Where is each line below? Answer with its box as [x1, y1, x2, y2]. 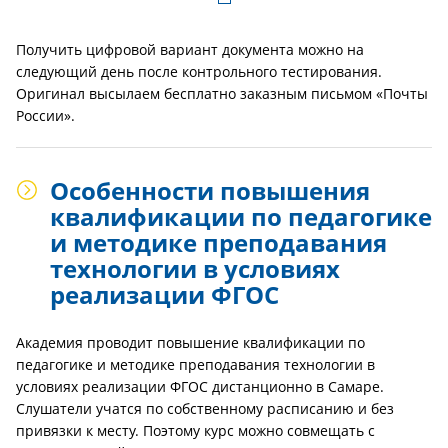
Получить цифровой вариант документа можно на [16, 40, 364, 59]
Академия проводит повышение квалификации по [16, 333, 365, 352]
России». [16, 106, 75, 125]
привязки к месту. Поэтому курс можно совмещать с [16, 421, 375, 440]
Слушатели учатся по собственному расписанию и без [16, 399, 394, 418]
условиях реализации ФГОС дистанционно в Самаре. [16, 377, 384, 396]
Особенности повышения [50, 174, 370, 207]
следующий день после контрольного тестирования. [16, 62, 382, 81]
